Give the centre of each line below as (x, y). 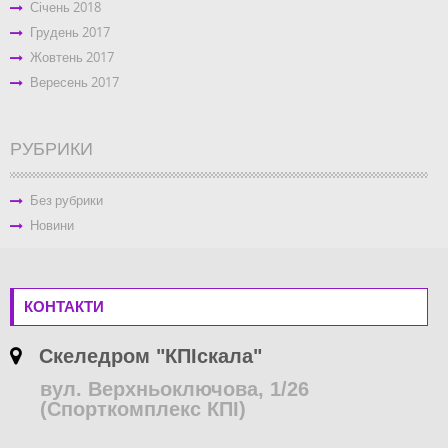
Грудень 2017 (70, 32)
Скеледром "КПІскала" (141, 356)
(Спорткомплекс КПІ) (128, 409)
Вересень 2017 (74, 82)
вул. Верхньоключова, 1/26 (159, 389)
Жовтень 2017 (72, 57)
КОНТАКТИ (64, 307)
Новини (52, 225)
